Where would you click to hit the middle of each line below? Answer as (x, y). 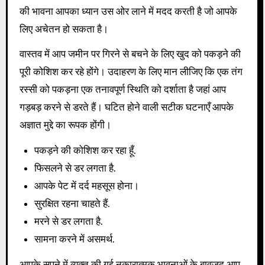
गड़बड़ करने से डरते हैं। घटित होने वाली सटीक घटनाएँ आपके (126, 107)
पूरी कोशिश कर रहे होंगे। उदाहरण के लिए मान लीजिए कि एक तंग (131, 72)
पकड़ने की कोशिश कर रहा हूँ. (85, 151)
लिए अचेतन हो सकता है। (64, 29)
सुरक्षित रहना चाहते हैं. (72, 204)
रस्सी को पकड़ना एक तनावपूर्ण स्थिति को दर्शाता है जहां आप (122, 90)
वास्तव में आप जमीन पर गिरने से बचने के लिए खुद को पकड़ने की (130, 54)
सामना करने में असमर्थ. (75, 239)
